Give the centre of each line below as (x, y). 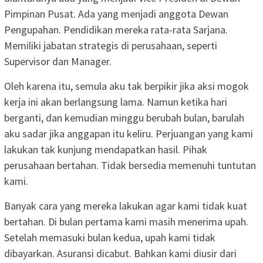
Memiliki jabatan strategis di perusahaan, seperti (111, 45)
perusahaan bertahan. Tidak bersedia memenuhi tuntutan (130, 165)
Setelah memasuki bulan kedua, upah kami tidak (110, 237)
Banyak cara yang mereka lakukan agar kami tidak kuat (126, 205)
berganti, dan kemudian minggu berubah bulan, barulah (124, 117)
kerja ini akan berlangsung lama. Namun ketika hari (116, 102)
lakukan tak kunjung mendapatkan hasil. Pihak (106, 149)
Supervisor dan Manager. (58, 61)
